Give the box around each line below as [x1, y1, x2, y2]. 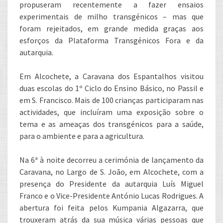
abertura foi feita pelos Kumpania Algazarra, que [19, 203, 204, 213]
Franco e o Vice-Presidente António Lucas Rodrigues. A [19, 191, 204, 201]
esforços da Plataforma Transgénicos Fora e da [19, 35, 204, 45]
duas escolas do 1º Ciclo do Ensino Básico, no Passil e [19, 83, 204, 93]
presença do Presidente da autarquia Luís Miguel [19, 179, 204, 189]
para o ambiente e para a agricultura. [19, 131, 144, 141]
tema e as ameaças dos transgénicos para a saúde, [19, 119, 204, 129]
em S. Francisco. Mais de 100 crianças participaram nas [19, 95, 204, 105]
